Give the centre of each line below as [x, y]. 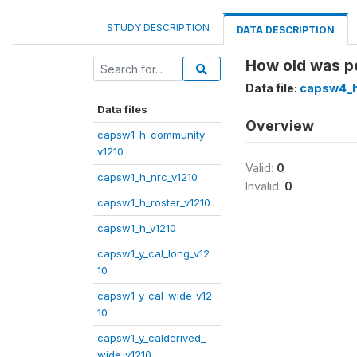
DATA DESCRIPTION [286, 30]
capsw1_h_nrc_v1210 [147, 177]
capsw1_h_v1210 [137, 228]
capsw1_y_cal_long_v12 [153, 253]
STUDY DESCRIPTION [158, 27]
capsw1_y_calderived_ [151, 338]
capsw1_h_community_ [153, 135]
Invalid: [265, 186]
